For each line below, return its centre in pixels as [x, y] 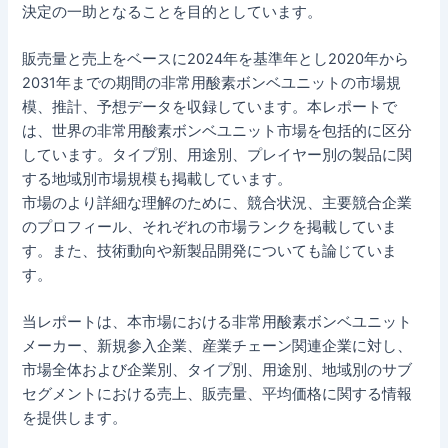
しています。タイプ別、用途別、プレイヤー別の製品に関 [217, 155]
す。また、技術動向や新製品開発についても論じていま [210, 251]
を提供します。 [75, 418]
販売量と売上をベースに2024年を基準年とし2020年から [216, 59]
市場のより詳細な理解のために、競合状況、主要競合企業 [217, 203]
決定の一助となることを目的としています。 [172, 11]
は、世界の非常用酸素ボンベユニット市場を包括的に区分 [217, 131]
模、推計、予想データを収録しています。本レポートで [210, 107]
